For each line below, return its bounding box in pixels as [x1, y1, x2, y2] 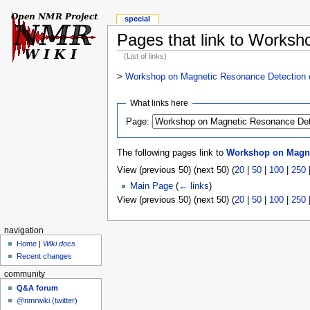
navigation [3, 226, 44, 235]
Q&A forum [17, 283, 59, 292]
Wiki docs [43, 239, 76, 248]
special [125, 15, 151, 24]
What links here [130, 98, 189, 108]
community [3, 270, 45, 279]
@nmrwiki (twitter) [17, 295, 78, 304]
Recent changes [17, 252, 73, 261]
